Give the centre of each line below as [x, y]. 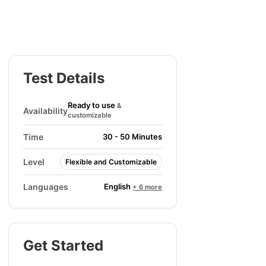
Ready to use [92, 105]
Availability [45, 110]
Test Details [64, 78]
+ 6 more [148, 187]
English [118, 186]
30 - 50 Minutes [133, 137]
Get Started [63, 246]
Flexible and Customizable [111, 162]
